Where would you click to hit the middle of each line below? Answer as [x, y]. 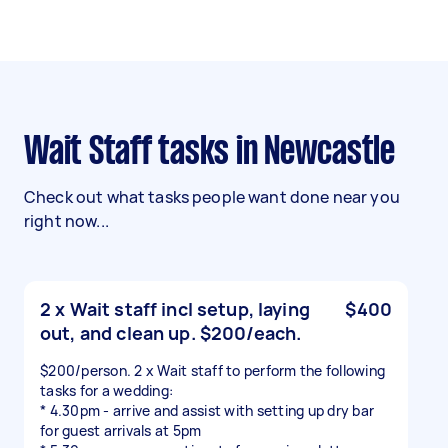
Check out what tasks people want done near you [212, 197]
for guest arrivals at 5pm [121, 430]
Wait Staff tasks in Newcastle [221, 153]
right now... [66, 221]
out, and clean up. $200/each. [171, 333]
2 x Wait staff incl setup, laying [175, 309]
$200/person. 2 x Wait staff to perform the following [212, 370]
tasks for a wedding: [106, 390]
